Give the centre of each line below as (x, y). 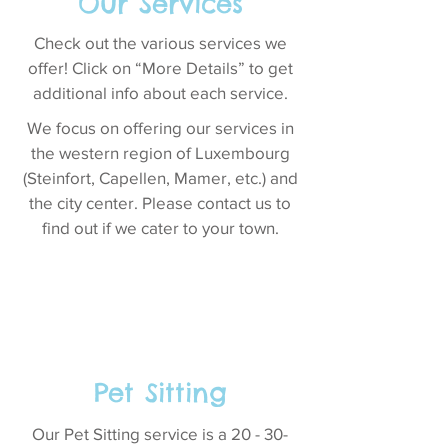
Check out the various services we (160, 42)
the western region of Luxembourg (160, 152)
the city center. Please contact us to (160, 202)
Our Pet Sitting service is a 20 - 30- (160, 433)
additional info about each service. (160, 92)
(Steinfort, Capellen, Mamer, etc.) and (160, 177)
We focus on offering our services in (160, 127)
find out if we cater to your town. (160, 227)
